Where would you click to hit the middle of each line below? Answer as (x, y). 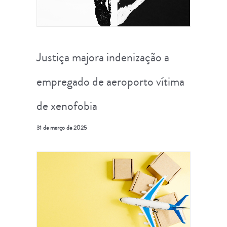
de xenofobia (67, 106)
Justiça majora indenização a (103, 57)
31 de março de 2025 (62, 128)
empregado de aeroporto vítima (110, 81)
